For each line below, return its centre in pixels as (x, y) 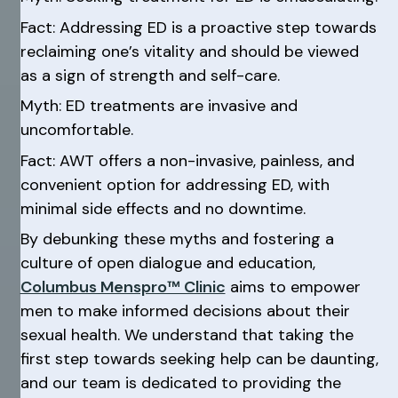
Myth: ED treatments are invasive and (159, 106)
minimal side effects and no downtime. (163, 208)
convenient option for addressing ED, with (175, 184)
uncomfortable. (76, 130)
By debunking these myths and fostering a (177, 239)
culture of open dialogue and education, (167, 263)
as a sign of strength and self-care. (150, 75)
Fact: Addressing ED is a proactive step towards (198, 27)
